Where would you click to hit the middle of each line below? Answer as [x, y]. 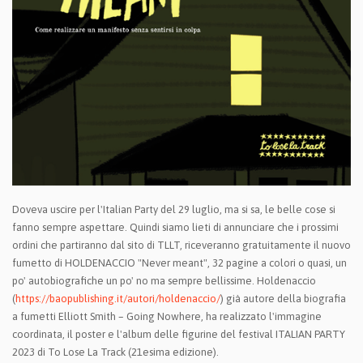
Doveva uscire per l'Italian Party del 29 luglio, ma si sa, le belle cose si [174, 210]
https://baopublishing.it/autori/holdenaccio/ [118, 299]
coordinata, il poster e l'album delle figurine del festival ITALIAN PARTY [179, 335]
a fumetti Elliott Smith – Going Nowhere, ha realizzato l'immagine [167, 317]
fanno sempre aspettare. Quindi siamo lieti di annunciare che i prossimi [175, 228]
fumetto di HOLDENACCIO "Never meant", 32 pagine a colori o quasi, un [179, 263]
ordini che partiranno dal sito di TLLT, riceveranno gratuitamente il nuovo [181, 246]
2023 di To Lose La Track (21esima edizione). [115, 352]
